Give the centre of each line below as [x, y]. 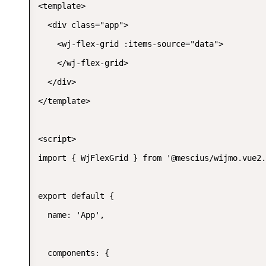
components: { [74, 253]
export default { [76, 196]
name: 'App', [71, 215]
